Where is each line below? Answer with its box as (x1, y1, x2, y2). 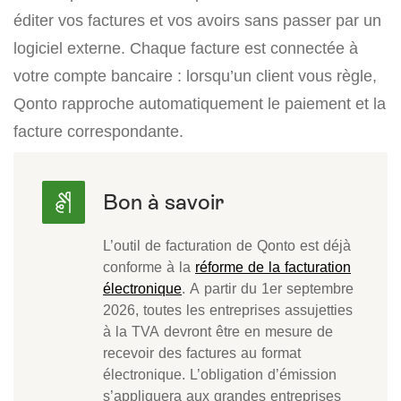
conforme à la (103, 258, 195, 277)
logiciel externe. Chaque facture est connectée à (13, 38, 358, 58)
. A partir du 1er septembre (182, 279, 354, 298)
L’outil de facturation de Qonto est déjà (103, 236, 351, 255)
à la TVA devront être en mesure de (103, 322, 333, 341)
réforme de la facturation (195, 258, 351, 277)
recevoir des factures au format (103, 344, 301, 363)
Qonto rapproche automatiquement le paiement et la (13, 94, 386, 114)
